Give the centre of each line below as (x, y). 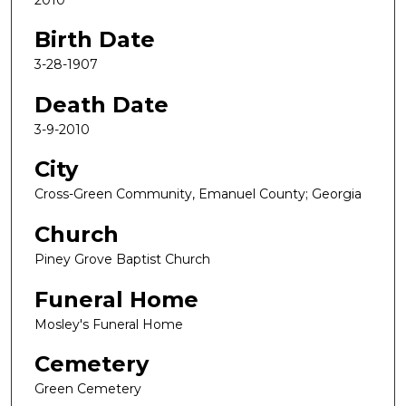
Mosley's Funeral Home (109, 324)
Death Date (101, 104)
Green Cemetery (88, 389)
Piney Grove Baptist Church (122, 260)
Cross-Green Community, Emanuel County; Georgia (198, 194)
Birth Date (95, 40)
